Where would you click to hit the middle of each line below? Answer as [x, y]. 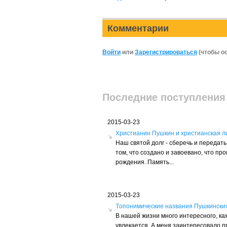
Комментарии [138, 28]
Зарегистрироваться [166, 52]
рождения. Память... [145, 162]
